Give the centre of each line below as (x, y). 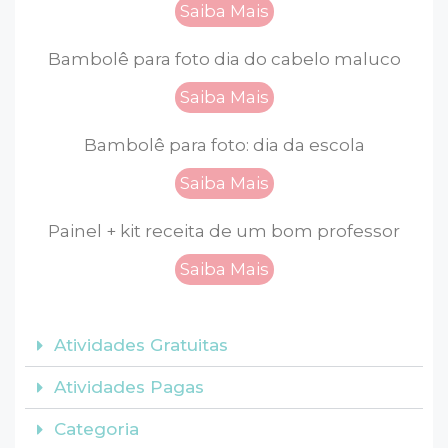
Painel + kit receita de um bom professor (224, 231)
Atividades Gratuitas (141, 345)
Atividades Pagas (129, 387)
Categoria (96, 429)
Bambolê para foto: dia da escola (224, 145)
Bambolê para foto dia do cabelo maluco (224, 59)
